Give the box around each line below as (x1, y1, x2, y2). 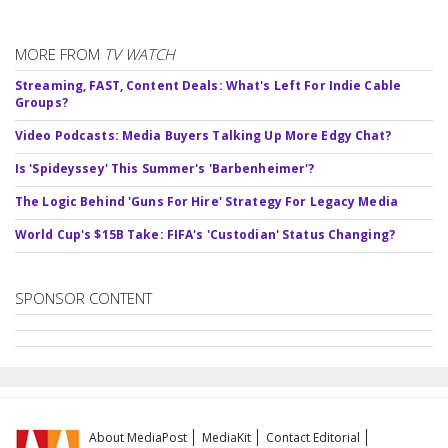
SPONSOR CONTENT (15, 287, 152, 308)
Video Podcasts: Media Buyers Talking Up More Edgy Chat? (15, 126, 392, 144)
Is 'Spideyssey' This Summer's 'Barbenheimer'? (15, 159, 315, 177)
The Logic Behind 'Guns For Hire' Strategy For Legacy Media (15, 192, 398, 210)
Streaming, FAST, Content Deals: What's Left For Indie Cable (15, 76, 402, 94)
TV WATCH (104, 43, 175, 64)
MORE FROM (15, 43, 104, 64)
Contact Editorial (266, 428, 361, 446)
